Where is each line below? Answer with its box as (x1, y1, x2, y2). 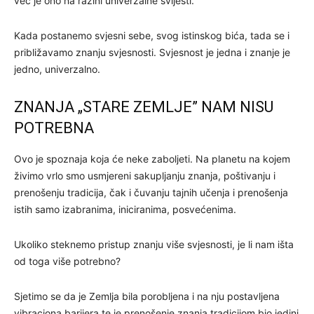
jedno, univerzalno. (14, 62, 100, 75)
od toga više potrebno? (14, 254, 121, 267)
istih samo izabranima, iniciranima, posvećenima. (14, 203, 236, 215)
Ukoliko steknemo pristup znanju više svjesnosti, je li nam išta (14, 238, 294, 250)
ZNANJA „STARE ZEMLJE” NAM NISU (14, 97, 273, 116)
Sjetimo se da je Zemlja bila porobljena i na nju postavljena (14, 289, 280, 302)
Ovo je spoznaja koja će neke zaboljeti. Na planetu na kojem (14, 152, 290, 165)
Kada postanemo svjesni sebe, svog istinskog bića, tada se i (14, 29, 289, 41)
